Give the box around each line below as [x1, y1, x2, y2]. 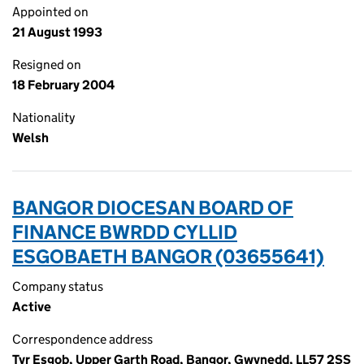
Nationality [12, 110, 75, 125]
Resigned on [12, 57, 81, 72]
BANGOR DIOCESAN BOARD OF [12, 196, 293, 219]
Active [12, 299, 51, 314]
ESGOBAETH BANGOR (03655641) [12, 245, 324, 268]
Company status [12, 279, 103, 294]
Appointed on [12, 4, 89, 19]
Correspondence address [12, 331, 153, 347]
